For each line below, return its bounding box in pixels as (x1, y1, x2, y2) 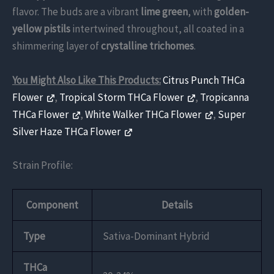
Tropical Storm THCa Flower (59, 90, 185, 104)
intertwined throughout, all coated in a (70, 22, 244, 36)
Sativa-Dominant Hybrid (103, 229, 210, 243)
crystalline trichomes (101, 39, 194, 53)
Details (161, 198, 193, 212)
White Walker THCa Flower (85, 107, 203, 121)
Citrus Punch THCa (163, 73, 245, 87)
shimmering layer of (12, 39, 101, 53)
